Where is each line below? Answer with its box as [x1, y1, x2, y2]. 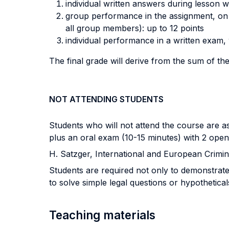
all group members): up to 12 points [65, 23, 204, 33]
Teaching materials [49, 208, 155, 222]
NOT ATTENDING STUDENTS [49, 94, 164, 104]
